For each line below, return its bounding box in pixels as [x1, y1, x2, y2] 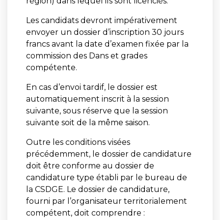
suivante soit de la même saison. [26, 117, 150, 127]
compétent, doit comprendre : [26, 208, 145, 218]
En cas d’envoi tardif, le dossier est [26, 82, 158, 92]
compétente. [26, 62, 77, 72]
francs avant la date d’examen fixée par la [26, 39, 189, 49]
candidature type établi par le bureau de [26, 172, 187, 182]
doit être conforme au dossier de [26, 161, 154, 170]
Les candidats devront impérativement [26, 15, 177, 25]
